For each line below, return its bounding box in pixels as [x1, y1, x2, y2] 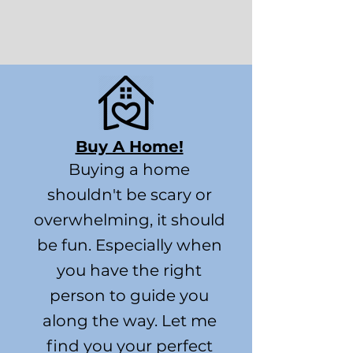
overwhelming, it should [33, 210, 225, 229]
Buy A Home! [75, 137, 184, 156]
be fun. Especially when [36, 236, 222, 255]
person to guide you [50, 286, 209, 305]
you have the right [57, 261, 202, 280]
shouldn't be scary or [46, 185, 212, 204]
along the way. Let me [42, 311, 217, 330]
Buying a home [69, 160, 190, 179]
